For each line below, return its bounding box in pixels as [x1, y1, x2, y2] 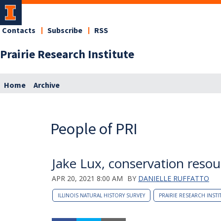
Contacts [2, 25, 36, 36]
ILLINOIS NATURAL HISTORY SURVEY [58, 191, 145, 199]
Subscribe [47, 25, 82, 36]
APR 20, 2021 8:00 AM [52, 173, 123, 183]
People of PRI [50, 118, 138, 139]
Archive [34, 79, 60, 91]
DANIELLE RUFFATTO [138, 173, 209, 183]
